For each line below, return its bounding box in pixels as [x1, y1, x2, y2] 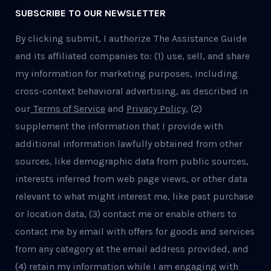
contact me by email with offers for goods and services [15, 226, 255, 238]
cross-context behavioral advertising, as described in [15, 85, 248, 97]
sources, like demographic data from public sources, [15, 155, 249, 168]
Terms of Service [30, 103, 105, 115]
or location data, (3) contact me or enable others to [15, 208, 237, 220]
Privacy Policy [126, 103, 186, 115]
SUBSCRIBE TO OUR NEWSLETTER [15, 7, 166, 19]
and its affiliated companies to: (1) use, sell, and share [15, 50, 250, 62]
